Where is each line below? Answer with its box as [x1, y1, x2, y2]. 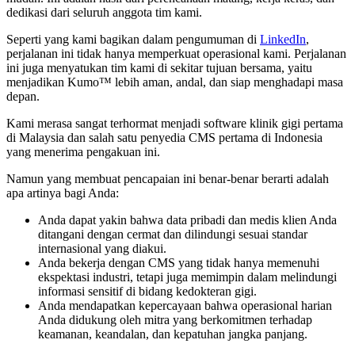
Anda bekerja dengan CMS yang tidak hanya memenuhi [38, 255, 319, 269]
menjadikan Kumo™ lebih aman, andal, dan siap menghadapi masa [6, 74, 343, 89]
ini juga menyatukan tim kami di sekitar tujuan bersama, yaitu [6, 60, 312, 74]
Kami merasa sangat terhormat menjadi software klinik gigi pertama [6, 116, 343, 130]
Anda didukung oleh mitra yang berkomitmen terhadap [38, 312, 312, 326]
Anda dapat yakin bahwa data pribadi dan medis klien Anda [38, 212, 337, 227]
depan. [6, 89, 40, 103]
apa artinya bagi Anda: [6, 185, 119, 200]
